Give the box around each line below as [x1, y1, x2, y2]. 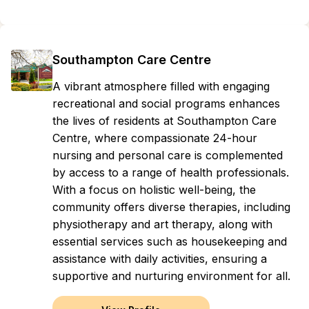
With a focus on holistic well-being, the [52, 183, 256, 197]
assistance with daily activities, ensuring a [52, 252, 267, 266]
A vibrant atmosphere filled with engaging [52, 79, 270, 93]
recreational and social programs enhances [52, 97, 280, 110]
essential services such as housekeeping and [52, 235, 287, 248]
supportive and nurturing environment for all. [52, 269, 290, 283]
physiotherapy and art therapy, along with [52, 217, 272, 231]
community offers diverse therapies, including [52, 200, 290, 214]
